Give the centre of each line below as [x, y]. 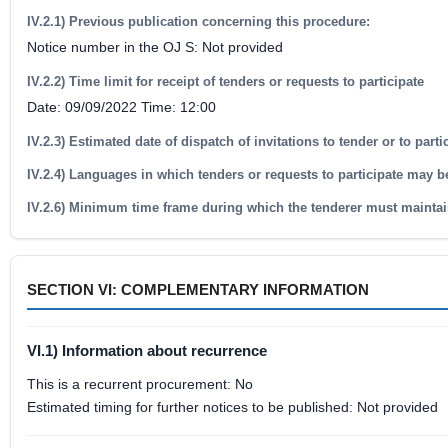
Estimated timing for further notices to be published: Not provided [232, 407]
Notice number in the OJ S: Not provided [155, 47]
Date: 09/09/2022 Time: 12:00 [121, 107]
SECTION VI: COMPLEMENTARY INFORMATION [198, 289]
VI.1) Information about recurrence [147, 350]
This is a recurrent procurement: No [140, 384]
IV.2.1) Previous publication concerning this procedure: [198, 21]
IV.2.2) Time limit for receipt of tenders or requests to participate [225, 81]
